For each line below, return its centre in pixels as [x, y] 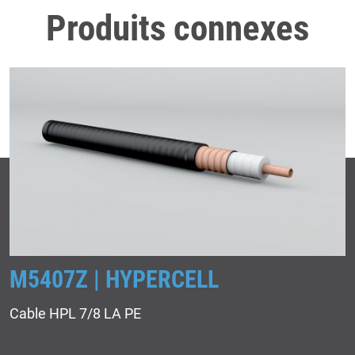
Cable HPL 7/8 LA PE [75, 314]
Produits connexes [177, 28]
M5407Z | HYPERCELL [114, 280]
